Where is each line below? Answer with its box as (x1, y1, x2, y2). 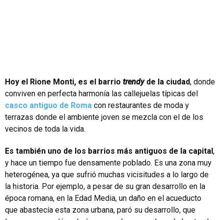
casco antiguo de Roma (5, 100, 92, 110)
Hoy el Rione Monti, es (5, 77, 87, 86)
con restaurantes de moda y (92, 100, 189, 110)
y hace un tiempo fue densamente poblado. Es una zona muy (5, 158, 212, 167)
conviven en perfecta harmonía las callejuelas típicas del (5, 88, 198, 98)
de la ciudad (146, 77, 190, 86)
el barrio (89, 77, 123, 86)
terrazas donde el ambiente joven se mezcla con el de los (5, 112, 203, 122)
